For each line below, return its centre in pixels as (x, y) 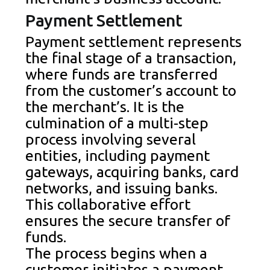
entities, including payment (118, 156)
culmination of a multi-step (117, 123)
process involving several (111, 140)
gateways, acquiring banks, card (132, 172)
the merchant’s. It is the (105, 107)
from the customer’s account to (131, 91)
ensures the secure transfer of (128, 221)
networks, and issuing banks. (122, 188)
